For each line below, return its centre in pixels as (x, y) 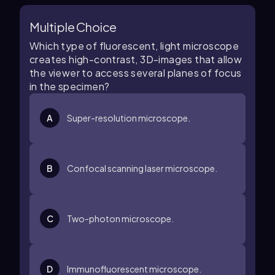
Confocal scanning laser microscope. (142, 168)
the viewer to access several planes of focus (136, 73)
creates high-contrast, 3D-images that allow (136, 59)
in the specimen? (70, 86)
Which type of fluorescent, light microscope (134, 46)
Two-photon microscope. (120, 219)
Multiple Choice (73, 27)
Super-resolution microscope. (129, 118)
